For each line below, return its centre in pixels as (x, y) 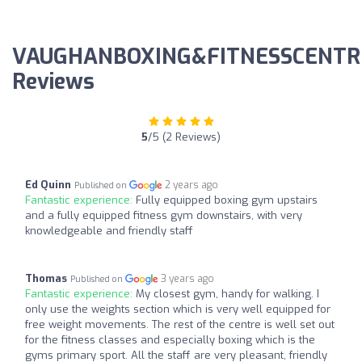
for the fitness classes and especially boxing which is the (170, 339)
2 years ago (192, 185)
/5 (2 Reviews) (184, 137)
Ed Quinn (48, 184)
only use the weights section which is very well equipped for (178, 309)
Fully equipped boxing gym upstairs (227, 200)
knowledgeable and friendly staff (109, 230)
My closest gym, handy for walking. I (227, 293)
